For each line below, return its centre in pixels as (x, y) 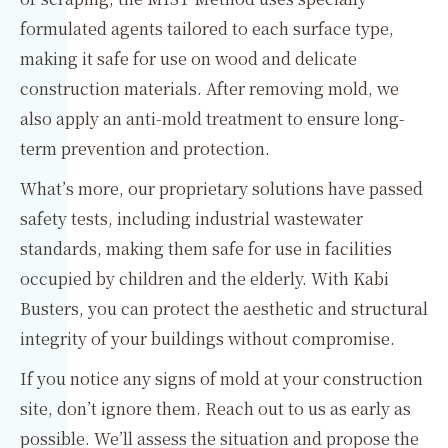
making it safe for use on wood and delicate (188, 58)
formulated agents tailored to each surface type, (207, 28)
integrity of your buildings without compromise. (207, 338)
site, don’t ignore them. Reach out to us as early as (215, 408)
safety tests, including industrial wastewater (191, 218)
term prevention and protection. (145, 148)
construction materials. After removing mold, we (209, 88)
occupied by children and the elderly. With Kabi (204, 278)
